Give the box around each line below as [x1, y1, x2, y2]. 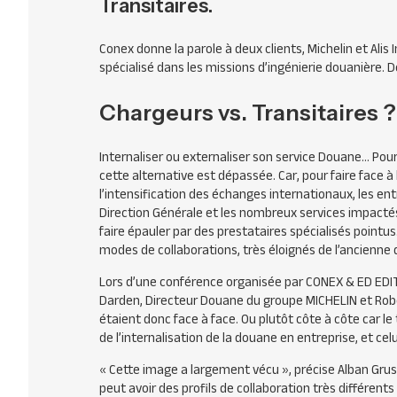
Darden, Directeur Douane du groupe [99, 288, 306, 313]
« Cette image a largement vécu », [99, 357, 292, 382]
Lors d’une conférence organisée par [99, 269, 306, 294]
